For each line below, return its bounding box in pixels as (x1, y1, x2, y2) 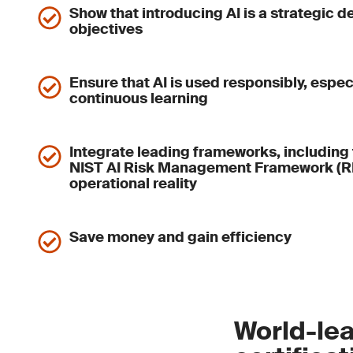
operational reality (69, 174, 197, 193)
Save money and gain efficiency (69, 228, 292, 247)
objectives (69, 20, 143, 39)
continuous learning (69, 89, 208, 108)
